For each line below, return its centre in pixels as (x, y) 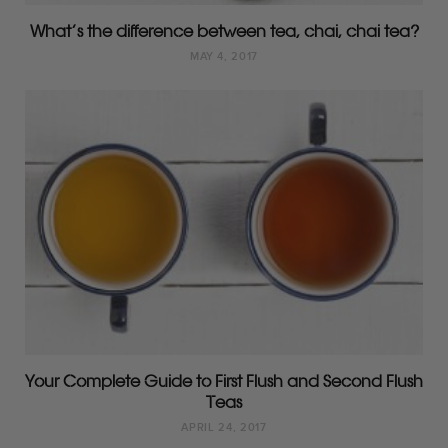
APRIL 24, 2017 (224, 428)
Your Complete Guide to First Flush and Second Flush (224, 381)
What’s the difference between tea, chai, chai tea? (224, 31)
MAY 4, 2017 (224, 57)
